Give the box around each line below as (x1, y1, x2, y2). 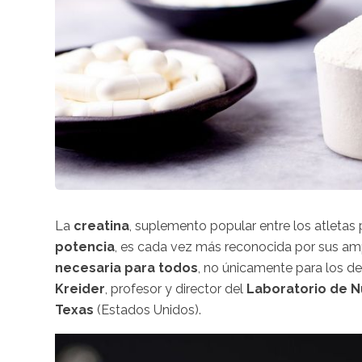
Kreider (55, 280, 105, 297)
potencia (55, 238, 115, 255)
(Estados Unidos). (94, 301, 201, 318)
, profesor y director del (105, 280, 243, 297)
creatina (74, 217, 129, 234)
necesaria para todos (55, 259, 198, 276)
